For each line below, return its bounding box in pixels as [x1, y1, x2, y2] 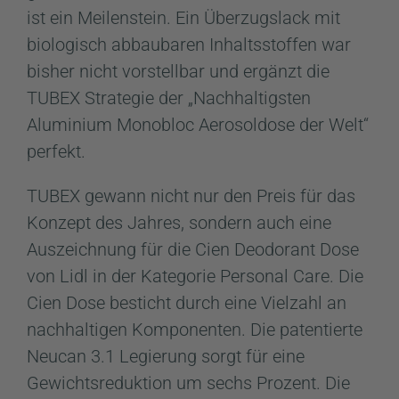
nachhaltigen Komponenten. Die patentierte [27, 318, 362, 340]
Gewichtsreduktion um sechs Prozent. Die [27, 371, 350, 394]
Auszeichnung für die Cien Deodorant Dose [27, 238, 359, 260]
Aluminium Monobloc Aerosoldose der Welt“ [27, 113, 369, 135]
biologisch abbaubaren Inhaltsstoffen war [27, 33, 351, 55]
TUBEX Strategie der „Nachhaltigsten [27, 86, 311, 109]
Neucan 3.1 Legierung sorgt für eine [27, 345, 305, 367]
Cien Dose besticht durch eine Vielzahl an [27, 291, 346, 313]
